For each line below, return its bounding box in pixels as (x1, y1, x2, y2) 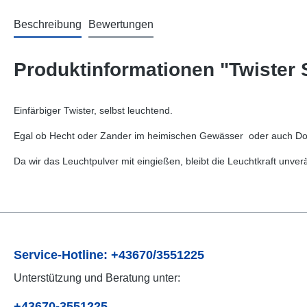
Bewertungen (88, 19, 153, 30)
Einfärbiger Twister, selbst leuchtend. (14, 105, 173, 116)
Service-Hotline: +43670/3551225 (14, 248, 204, 262)
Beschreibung (14, 19, 82, 30)
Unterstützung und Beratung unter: (14, 272, 180, 284)
